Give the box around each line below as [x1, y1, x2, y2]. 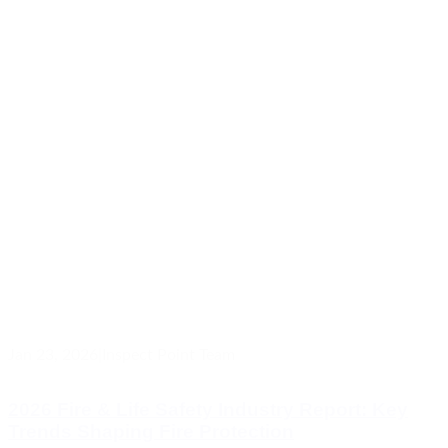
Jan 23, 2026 [8, 346, 98, 363]
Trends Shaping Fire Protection [8, 421, 294, 443]
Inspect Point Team [102, 346, 235, 363]
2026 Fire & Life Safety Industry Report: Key [8, 399, 408, 421]
